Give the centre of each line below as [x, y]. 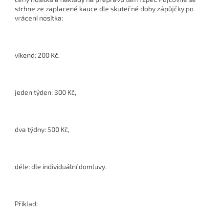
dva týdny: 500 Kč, [42, 130]
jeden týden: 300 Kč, [45, 92]
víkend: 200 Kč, [37, 55]
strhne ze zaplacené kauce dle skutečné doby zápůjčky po [104, 9]
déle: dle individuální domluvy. [61, 167]
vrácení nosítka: [39, 18]
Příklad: [27, 204]
